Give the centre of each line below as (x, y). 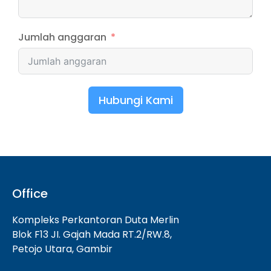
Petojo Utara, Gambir (62, 249)
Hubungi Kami (135, 100)
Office (30, 194)
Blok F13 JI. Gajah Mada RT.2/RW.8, (92, 234)
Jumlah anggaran (62, 37)
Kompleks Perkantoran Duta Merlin (96, 220)
